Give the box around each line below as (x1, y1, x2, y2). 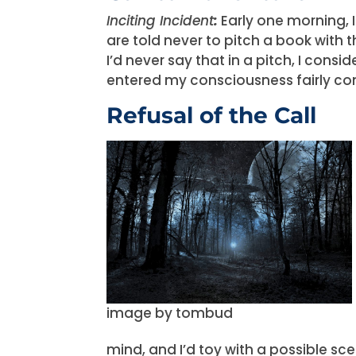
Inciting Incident (106, 10, 215, 30)
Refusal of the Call (106, 101, 317, 129)
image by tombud (106, 304, 234, 323)
